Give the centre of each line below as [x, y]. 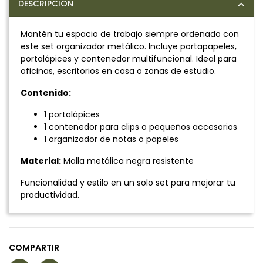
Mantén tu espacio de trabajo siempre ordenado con [130, 34]
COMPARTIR [34, 247]
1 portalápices [72, 114]
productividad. [50, 195]
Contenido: [46, 92]
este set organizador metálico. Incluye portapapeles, [129, 46]
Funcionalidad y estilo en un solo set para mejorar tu [128, 182]
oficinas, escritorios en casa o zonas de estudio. [118, 71]
